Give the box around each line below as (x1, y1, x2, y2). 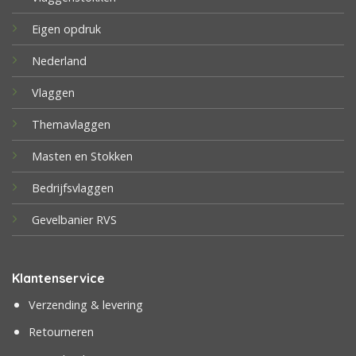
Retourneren (28, 324, 94, 340)
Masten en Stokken (31, 149, 133, 164)
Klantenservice (11, 269, 105, 286)
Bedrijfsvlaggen (31, 180, 114, 196)
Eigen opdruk (31, 21, 101, 37)
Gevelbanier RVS (31, 212, 117, 228)
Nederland (31, 53, 87, 69)
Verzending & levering (28, 296, 143, 312)
